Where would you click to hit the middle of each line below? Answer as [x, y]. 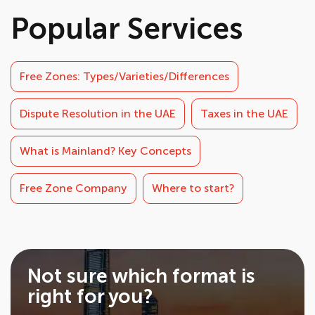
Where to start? [193, 188]
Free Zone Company [73, 188]
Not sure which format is [141, 276]
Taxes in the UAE [244, 114]
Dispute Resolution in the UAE [98, 114]
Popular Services [127, 29]
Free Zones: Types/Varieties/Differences [124, 76]
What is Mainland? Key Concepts [105, 151]
